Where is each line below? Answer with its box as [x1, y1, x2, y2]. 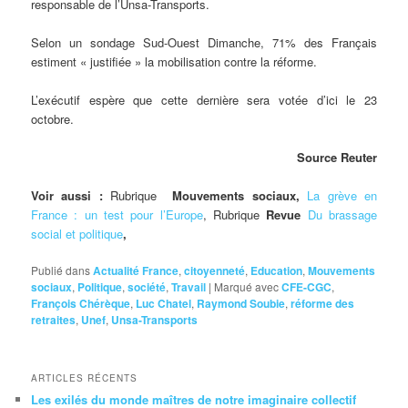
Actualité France [93, 262, 179, 280]
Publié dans [31, 262, 91, 279]
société [127, 279, 167, 296]
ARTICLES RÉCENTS [31, 372, 138, 385]
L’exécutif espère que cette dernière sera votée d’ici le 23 [31, 90, 377, 108]
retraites [31, 311, 76, 329]
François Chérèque [31, 295, 131, 312]
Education [250, 262, 303, 280]
